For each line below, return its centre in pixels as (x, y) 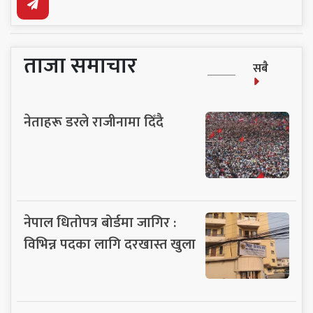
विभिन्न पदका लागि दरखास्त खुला (110, 244)
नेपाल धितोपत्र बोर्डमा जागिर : (100, 223)
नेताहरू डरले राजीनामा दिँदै (94, 122)
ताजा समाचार (80, 66)
